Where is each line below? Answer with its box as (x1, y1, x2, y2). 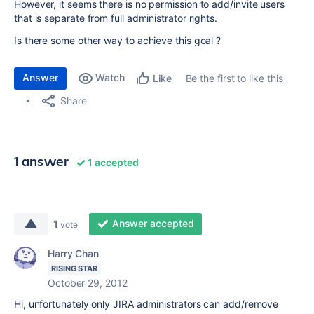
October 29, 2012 (48, 277, 128, 289)
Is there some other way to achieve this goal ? (14, 34, 221, 46)
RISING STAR (51, 264, 98, 273)
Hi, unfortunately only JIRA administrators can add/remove (14, 298, 279, 310)
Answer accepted (111, 217, 194, 229)
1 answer (14, 151, 69, 170)
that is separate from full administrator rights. (14, 12, 217, 24)
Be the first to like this (185, 72, 283, 84)
